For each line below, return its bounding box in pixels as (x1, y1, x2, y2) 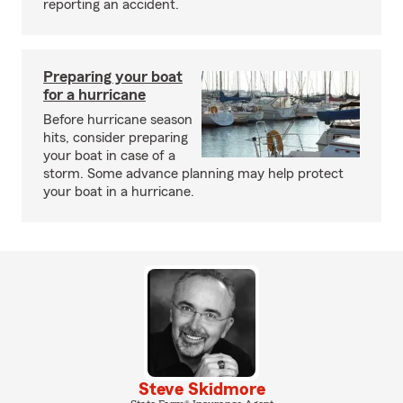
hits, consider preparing (43, 130, 188, 145)
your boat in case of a (43, 148, 175, 163)
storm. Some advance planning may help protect (43, 166, 344, 181)
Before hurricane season (43, 112, 193, 127)
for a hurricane (43, 86, 146, 103)
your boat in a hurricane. (43, 184, 194, 199)
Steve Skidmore (138, 381, 265, 399)
